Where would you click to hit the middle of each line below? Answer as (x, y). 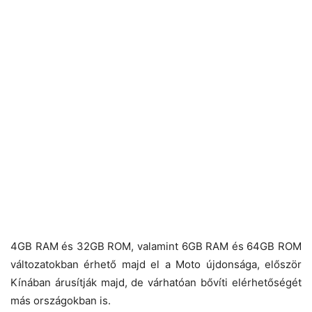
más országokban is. (61, 301)
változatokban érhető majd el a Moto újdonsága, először (156, 265)
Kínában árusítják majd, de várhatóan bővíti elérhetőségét (156, 283)
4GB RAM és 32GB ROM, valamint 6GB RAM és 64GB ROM (156, 247)
